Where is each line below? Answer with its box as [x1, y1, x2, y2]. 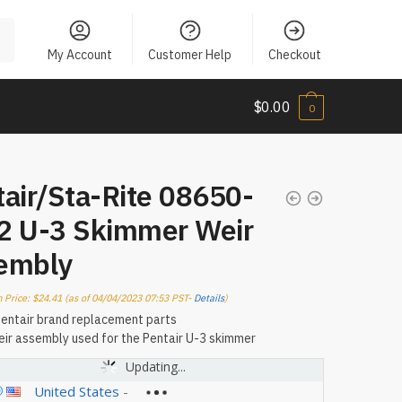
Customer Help [148, 47, 232, 63]
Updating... [125, 358, 186, 376]
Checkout [267, 47, 321, 63]
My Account [47, 47, 112, 63]
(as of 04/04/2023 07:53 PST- [61, 292, 194, 304]
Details [193, 292, 224, 304]
